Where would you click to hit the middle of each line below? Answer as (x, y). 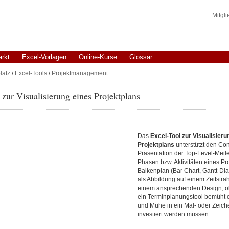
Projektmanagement (79, 73)
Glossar (141, 57)
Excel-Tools (31, 73)
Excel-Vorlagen (44, 57)
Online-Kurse (98, 57)
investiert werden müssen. (174, 214)
